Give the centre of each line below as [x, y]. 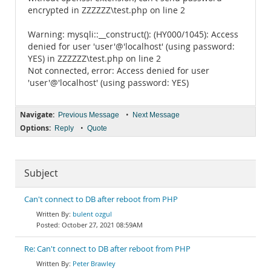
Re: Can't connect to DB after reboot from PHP [107, 249]
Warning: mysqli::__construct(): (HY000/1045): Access [133, 34]
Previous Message [89, 115]
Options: [35, 128]
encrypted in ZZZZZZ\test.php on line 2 [106, 10]
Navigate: [37, 115]
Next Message [156, 115]
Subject [41, 173]
